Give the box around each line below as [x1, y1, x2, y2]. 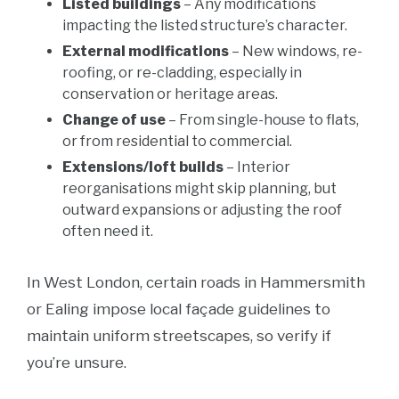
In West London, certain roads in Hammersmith [27, 273, 365, 291]
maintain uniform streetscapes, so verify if [27, 327, 331, 345]
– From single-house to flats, [166, 111, 359, 128]
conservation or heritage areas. [62, 85, 278, 102]
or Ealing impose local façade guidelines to [27, 300, 330, 318]
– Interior [224, 159, 290, 175]
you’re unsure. [27, 354, 126, 371]
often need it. [62, 223, 153, 240]
